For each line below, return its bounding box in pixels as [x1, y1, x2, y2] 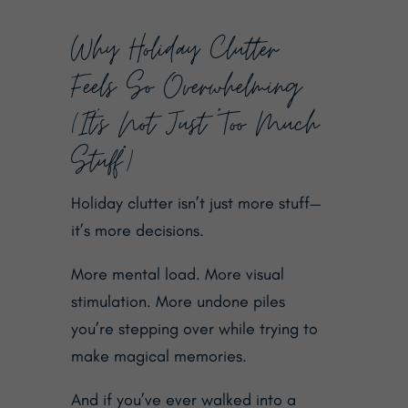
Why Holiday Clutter [70, 26, 278, 72]
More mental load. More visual [70, 263, 284, 284]
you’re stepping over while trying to [70, 318, 318, 339]
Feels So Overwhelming [70, 64, 301, 109]
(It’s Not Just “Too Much [70, 101, 319, 147]
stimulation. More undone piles [70, 291, 285, 311]
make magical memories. [70, 345, 247, 366]
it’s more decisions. [70, 219, 204, 240]
